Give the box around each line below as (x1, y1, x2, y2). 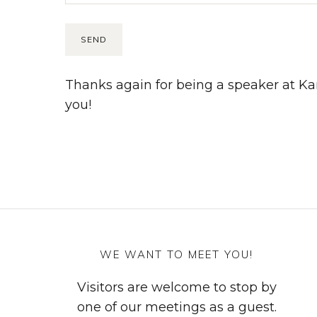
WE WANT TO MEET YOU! (100, 248, 254, 261)
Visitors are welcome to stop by (76, 279, 277, 295)
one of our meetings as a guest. (76, 299, 277, 315)
